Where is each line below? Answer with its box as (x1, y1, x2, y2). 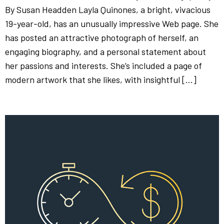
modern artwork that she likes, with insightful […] (5, 74, 196, 85)
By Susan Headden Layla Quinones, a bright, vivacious (5, 4, 210, 15)
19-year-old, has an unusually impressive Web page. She (5, 18, 218, 29)
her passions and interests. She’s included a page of (5, 60, 202, 71)
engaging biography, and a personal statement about (5, 46, 206, 57)
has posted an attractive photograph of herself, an (5, 32, 198, 43)
